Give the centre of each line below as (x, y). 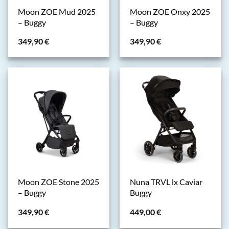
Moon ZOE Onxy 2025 (170, 12)
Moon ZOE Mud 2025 (56, 12)
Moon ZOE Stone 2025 (58, 182)
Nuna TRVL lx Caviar (166, 182)
